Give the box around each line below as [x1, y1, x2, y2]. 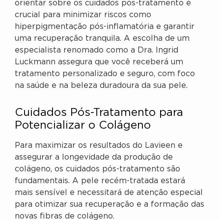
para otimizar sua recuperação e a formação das [15, 201, 204, 209]
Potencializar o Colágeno [15, 121, 151, 131]
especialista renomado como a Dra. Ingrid [15, 47, 178, 55]
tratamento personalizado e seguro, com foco [15, 70, 195, 78]
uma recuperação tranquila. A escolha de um [15, 35, 190, 43]
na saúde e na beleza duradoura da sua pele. [15, 82, 188, 90]
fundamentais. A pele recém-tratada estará [15, 177, 185, 185]
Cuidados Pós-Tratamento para [15, 108, 183, 118]
